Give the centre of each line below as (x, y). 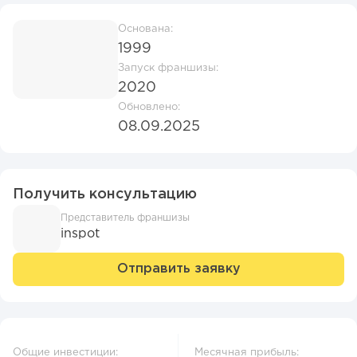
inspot (80, 234)
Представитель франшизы (125, 218)
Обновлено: (149, 108)
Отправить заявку (178, 269)
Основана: (145, 29)
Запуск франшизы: (168, 69)
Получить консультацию (105, 195)
